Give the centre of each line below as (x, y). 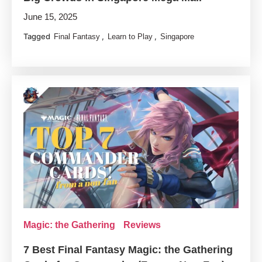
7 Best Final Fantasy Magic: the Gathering (128, 250)
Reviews (142, 225)
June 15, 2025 (51, 17)
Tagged (38, 37)
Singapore (177, 37)
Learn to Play (130, 37)
